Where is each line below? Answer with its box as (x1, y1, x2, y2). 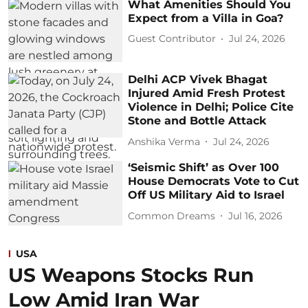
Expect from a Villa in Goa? (128, 11, 284, 25)
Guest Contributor (128, 32, 217, 45)
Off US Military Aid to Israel (128, 188, 285, 202)
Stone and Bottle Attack (128, 114, 267, 128)
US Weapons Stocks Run (8, 263, 254, 287)
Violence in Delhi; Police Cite (128, 100, 294, 114)
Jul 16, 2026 (228, 209, 283, 222)
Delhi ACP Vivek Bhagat (128, 73, 268, 87)
